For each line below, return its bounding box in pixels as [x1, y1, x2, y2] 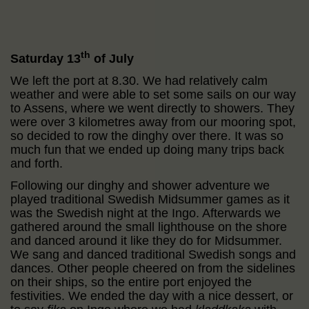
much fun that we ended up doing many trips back [10, 142, 284, 157]
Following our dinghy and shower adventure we [10, 178, 270, 192]
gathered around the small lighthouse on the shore [10, 219, 287, 234]
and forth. [10, 156, 63, 170]
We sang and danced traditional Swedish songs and [10, 247, 296, 261]
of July [90, 51, 134, 66]
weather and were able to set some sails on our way [10, 87, 296, 101]
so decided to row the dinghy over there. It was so [10, 128, 283, 143]
